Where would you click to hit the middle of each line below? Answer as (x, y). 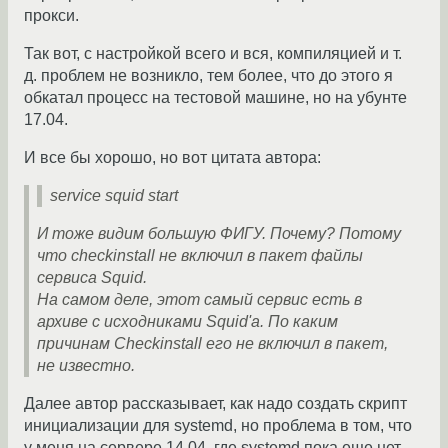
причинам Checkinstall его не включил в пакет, (212, 344)
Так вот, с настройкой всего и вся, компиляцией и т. (213, 54)
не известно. (86, 366)
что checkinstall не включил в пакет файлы (200, 256)
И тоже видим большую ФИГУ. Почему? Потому (219, 234)
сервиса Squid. (92, 278)
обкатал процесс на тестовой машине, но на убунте (215, 98)
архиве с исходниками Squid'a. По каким (187, 322)
